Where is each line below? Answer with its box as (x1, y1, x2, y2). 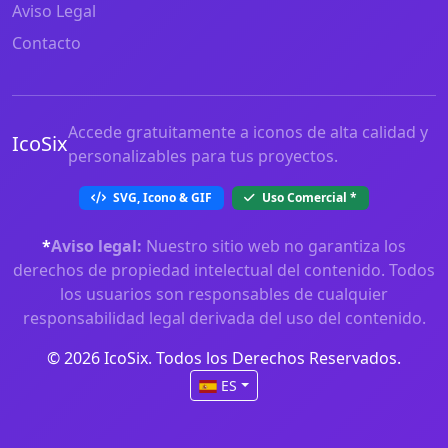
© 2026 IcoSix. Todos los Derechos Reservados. (47, 347, 401, 370)
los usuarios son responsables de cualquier (60, 283, 388, 306)
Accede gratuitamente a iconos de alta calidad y (68, 121, 428, 144)
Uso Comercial (259, 189, 350, 207)
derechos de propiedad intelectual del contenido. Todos (13, 259, 435, 282)
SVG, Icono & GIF (110, 189, 212, 207)
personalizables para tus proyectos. (68, 145, 338, 168)
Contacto (12, 32, 81, 55)
